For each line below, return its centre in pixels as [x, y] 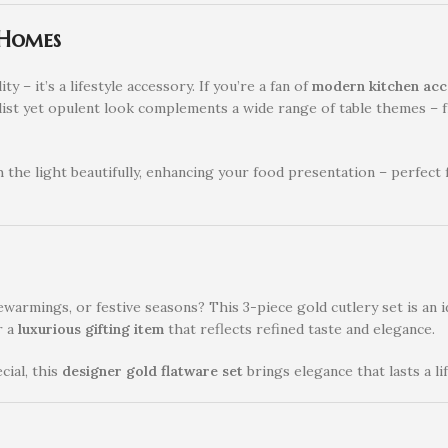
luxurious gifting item [91, 328]
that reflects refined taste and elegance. [299, 328]
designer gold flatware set [152, 370]
